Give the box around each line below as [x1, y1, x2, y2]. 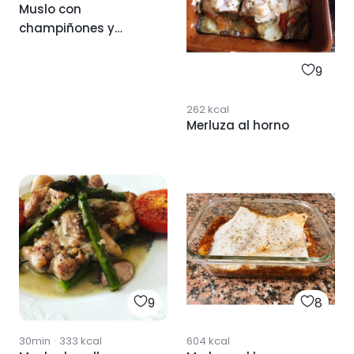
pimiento [19, 39, 74, 56]
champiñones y [19, 20, 115, 37]
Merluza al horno [186, 116, 289, 134]
